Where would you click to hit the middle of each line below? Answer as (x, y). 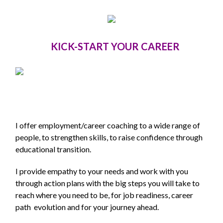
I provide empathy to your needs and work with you (102, 171)
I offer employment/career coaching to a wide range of (108, 125)
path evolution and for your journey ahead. (87, 207)
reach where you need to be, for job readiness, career (105, 195)
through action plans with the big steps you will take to (108, 183)
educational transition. (54, 149)
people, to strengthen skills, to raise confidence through (109, 137)
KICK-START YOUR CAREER (115, 47)
